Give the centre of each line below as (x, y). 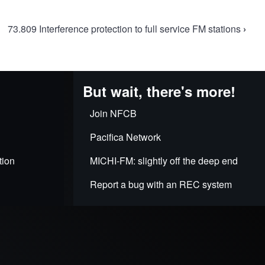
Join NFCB (113, 113)
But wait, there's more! (159, 91)
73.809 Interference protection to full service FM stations (125, 29)
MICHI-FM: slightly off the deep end (164, 161)
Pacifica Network (125, 137)
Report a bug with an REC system (161, 184)
